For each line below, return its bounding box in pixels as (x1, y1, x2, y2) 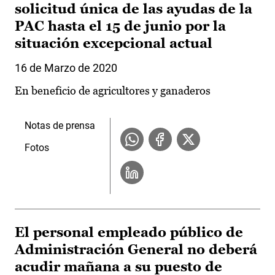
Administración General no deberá (15, 242, 257, 258)
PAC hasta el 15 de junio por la (15, 18, 226, 34)
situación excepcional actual (15, 36, 212, 52)
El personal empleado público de (15, 225, 243, 241)
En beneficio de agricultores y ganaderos (15, 84, 211, 98)
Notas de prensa (25, 120, 95, 132)
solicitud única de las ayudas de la (15, 1, 252, 17)
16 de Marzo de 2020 (15, 61, 117, 75)
